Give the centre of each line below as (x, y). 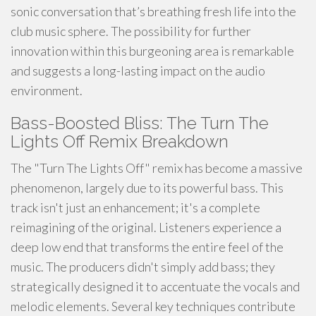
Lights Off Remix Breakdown (120, 141)
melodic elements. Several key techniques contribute (153, 306)
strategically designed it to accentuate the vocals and (155, 286)
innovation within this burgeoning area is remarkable (152, 51)
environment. (47, 90)
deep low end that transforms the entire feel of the (147, 247)
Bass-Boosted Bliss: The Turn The (140, 123)
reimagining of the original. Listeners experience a (146, 227)
